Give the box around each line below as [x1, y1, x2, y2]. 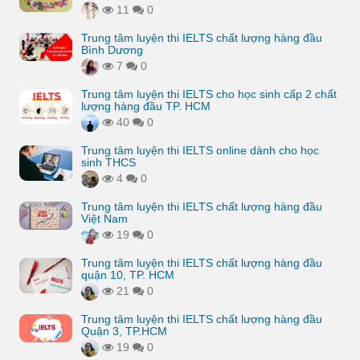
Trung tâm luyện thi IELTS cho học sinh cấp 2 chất [81, 88, 337, 100]
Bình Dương [81, 43, 143, 56]
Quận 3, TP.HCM [81, 325, 167, 337]
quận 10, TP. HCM [81, 268, 174, 281]
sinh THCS [81, 156, 136, 169]
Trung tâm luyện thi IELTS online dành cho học [81, 144, 319, 157]
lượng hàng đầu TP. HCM [81, 100, 211, 112]
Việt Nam [81, 212, 128, 225]
